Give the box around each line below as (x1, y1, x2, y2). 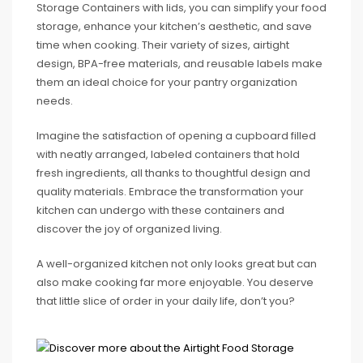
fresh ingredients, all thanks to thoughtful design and (36, 165, 310, 181)
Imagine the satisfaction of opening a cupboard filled (36, 128, 316, 143)
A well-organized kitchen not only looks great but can (36, 256, 317, 271)
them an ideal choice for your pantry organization (36, 75, 297, 90)
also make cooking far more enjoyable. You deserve (36, 275, 314, 290)
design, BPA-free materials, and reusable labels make (36, 56, 322, 71)
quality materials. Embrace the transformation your (36, 184, 304, 199)
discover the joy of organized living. (36, 221, 222, 237)
